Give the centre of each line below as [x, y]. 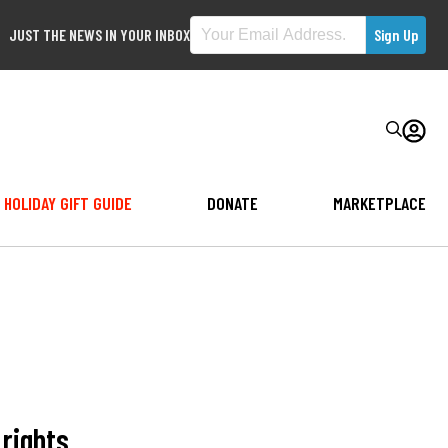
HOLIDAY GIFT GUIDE [67, 202]
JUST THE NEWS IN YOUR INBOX [99, 34]
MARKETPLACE [379, 202]
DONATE [232, 202]
